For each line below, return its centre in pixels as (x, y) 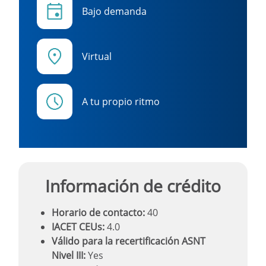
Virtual (97, 56)
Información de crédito (133, 186)
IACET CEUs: (78, 227)
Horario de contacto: (98, 212)
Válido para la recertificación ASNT (129, 241)
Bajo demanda (114, 11)
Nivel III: (69, 255)
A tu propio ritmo (121, 101)
